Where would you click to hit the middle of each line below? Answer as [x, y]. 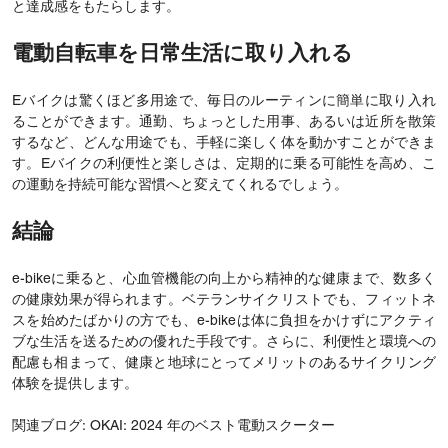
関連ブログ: [51, 426]
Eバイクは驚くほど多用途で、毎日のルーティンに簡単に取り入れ [224, 101]
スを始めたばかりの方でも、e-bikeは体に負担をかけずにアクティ [224, 321]
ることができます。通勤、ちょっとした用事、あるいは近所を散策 [224, 122]
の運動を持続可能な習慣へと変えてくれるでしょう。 [180, 185]
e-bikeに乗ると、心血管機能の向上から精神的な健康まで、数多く [224, 279]
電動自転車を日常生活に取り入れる [182, 54]
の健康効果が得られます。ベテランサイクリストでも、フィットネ [224, 300]
